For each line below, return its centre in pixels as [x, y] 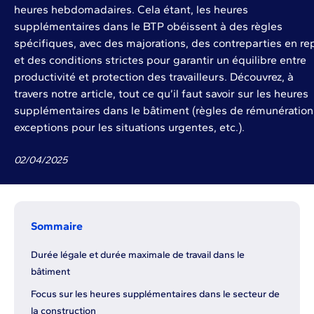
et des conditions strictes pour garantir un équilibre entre [160, 60]
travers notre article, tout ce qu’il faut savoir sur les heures [161, 94]
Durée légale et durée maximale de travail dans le [138, 255]
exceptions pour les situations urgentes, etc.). [129, 128]
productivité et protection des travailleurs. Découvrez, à [154, 77]
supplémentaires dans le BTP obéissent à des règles [148, 27]
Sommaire [57, 226]
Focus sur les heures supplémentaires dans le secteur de [155, 294]
